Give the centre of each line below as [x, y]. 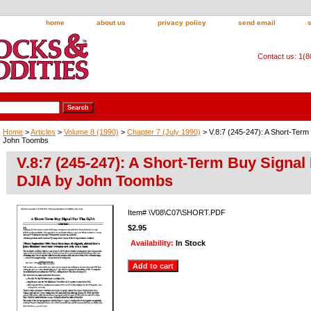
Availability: [153, 243]
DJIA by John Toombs [95, 180]
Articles [43, 132]
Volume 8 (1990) [91, 132]
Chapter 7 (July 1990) [164, 132]
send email [257, 23]
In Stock [191, 243]
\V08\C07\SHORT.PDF [187, 212]
